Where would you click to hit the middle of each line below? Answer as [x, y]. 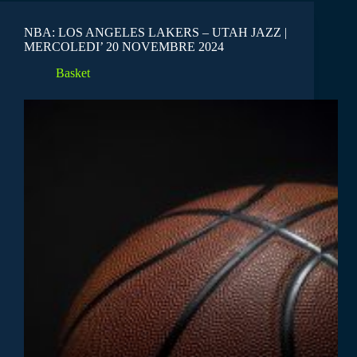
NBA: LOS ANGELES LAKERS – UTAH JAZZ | [155, 33]
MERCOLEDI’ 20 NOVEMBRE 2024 [124, 47]
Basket [73, 73]
